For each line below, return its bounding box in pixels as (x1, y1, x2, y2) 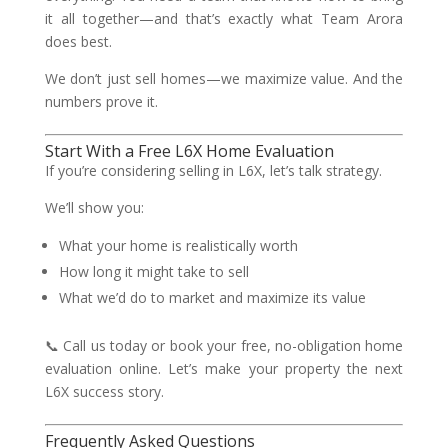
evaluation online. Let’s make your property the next (44, 359, 404, 378)
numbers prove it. (44, 92, 158, 111)
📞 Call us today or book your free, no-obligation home (44, 336, 404, 355)
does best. (44, 32, 112, 51)
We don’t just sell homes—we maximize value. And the (44, 69, 404, 88)
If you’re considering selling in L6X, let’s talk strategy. (44, 161, 382, 180)
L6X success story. (44, 382, 164, 401)
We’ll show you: (44, 198, 144, 217)
